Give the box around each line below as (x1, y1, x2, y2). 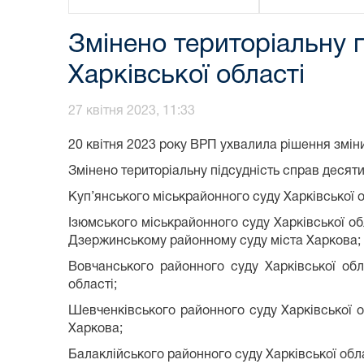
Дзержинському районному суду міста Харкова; (68, 235, 361, 247)
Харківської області (68, 63, 305, 88)
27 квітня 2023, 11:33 (68, 105, 195, 117)
